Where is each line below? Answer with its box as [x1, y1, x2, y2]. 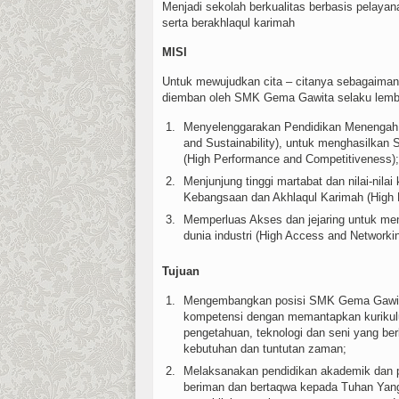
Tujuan [162, 264, 199, 278]
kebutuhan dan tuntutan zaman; [183, 341, 346, 355]
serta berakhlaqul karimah [162, 15, 295, 29]
